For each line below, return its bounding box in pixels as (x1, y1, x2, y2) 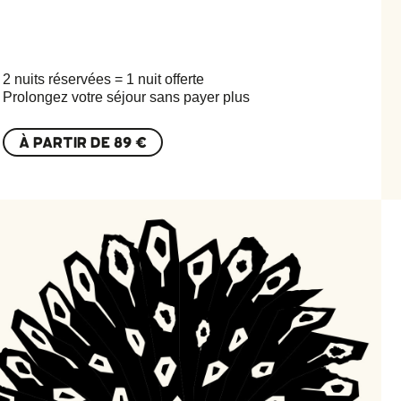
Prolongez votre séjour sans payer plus (3, 89, 251, 105)
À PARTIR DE (19, 132, 115, 152)
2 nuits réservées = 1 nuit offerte (3, 71, 205, 87)
